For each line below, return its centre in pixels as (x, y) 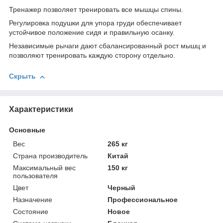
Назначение (33, 199)
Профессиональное (143, 199)
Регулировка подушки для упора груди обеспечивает (95, 23)
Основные (27, 130)
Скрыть (22, 76)
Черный (122, 187)
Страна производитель (50, 156)
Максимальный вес (44, 167)
